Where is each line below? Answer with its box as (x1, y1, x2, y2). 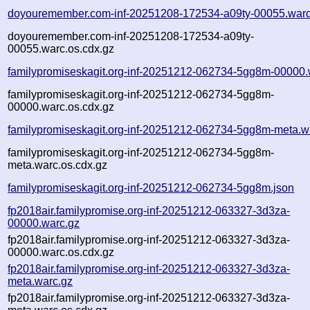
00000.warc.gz (8, 217, 80, 229)
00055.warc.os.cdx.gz (8, 42, 115, 55)
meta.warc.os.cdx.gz (8, 158, 108, 171)
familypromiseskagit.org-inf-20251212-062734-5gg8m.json (8, 181, 295, 194)
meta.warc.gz (8, 275, 73, 287)
